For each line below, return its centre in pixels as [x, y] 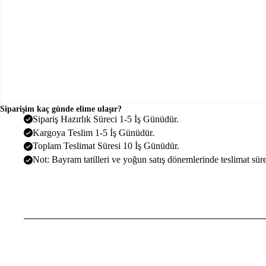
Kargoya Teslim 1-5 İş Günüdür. [94, 132]
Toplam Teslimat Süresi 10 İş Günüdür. [106, 146]
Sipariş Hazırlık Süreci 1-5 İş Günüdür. [106, 119]
